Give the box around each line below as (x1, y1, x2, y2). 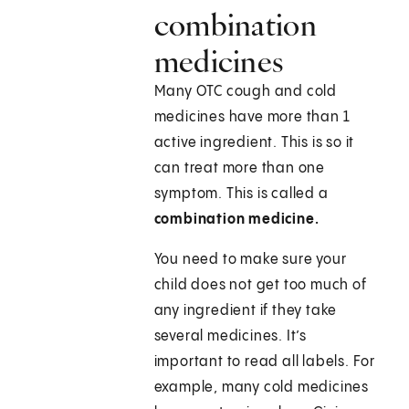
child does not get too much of (153, 278, 367, 294)
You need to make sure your (153, 252, 347, 268)
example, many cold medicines (153, 380, 370, 396)
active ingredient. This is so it (153, 135, 355, 152)
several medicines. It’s (153, 329, 308, 345)
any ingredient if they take (153, 303, 338, 320)
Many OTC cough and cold (153, 84, 338, 100)
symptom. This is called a (153, 186, 329, 203)
